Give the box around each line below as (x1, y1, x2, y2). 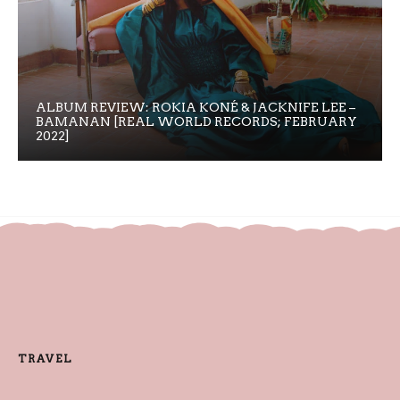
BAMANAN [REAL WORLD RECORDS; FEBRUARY (36, 113, 357, 129)
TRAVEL (18, 352, 72, 366)
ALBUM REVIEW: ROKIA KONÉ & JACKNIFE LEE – (36, 99, 355, 114)
